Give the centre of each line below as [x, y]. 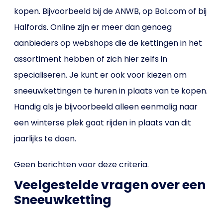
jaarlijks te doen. [45, 139]
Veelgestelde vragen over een [110, 185]
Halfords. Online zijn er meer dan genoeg [93, 27]
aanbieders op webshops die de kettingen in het [108, 43]
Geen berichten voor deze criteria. [82, 165]
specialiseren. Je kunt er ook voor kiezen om [101, 75]
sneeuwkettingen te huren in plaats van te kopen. [111, 91]
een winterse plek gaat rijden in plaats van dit [103, 123]
